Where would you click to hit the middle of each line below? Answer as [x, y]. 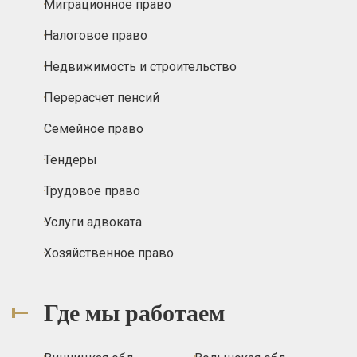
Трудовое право [92, 190]
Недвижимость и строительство [140, 66]
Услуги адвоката [93, 222]
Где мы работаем [134, 313]
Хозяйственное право [109, 253]
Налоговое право [96, 35]
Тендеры [71, 159]
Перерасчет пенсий [102, 97]
